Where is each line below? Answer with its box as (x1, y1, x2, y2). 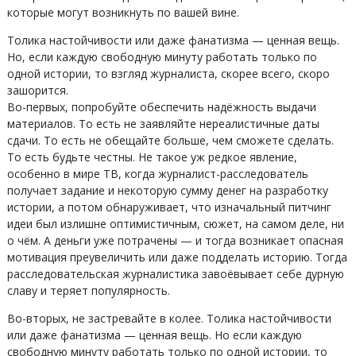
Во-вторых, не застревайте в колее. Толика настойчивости (6, 311, 331, 326)
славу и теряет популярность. (6, 283, 170, 298)
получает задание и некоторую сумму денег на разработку (6, 183, 328, 198)
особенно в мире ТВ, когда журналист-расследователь (6, 166, 308, 181)
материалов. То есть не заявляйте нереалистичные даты (6, 116, 319, 131)
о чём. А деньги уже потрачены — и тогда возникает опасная (6, 233, 343, 248)
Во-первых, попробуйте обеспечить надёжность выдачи (6, 99, 316, 114)
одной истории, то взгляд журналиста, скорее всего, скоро (6, 66, 330, 81)
